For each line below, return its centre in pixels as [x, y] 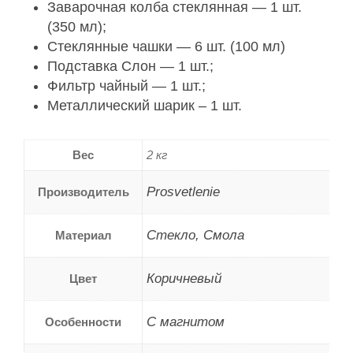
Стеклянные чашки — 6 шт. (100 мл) [166, 47]
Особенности [83, 322]
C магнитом [186, 322]
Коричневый [184, 279]
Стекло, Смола [195, 236]
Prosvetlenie [183, 192]
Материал [83, 236]
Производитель [83, 192]
